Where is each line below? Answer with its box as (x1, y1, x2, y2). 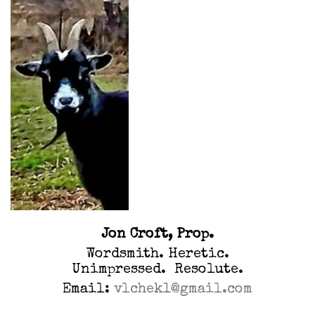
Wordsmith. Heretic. (86, 247, 229, 262)
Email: (63, 282, 114, 297)
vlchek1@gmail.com (114, 282, 252, 297)
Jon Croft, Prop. (101, 227, 214, 242)
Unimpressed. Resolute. (72, 262, 243, 277)
